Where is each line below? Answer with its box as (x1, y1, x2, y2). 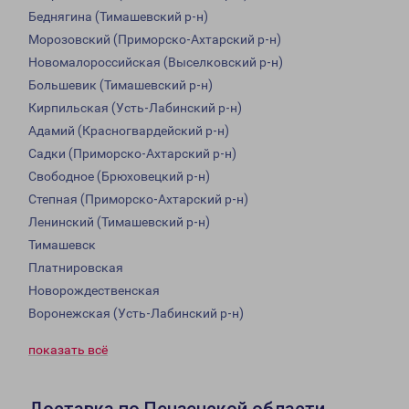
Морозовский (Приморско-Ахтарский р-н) (28, 32, 281, 47)
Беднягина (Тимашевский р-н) (28, 9, 208, 25)
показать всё (28, 342, 108, 358)
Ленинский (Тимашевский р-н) (28, 215, 210, 230)
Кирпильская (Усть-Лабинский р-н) (28, 100, 242, 116)
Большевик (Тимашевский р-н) (28, 78, 213, 93)
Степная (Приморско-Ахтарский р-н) (28, 192, 248, 207)
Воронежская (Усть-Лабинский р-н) (28, 306, 244, 321)
